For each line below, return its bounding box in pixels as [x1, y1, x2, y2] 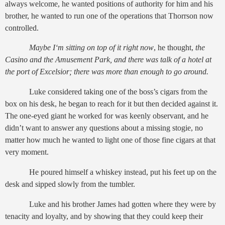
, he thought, [154, 43, 193, 52]
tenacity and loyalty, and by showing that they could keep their [5, 211, 203, 220]
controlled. [5, 23, 39, 32]
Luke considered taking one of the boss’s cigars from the [29, 87, 207, 96]
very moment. [5, 148, 49, 157]
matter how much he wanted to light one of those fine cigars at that [5, 136, 215, 145]
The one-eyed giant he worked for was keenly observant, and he [5, 111, 208, 121]
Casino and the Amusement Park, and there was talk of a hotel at [5, 55, 211, 64]
